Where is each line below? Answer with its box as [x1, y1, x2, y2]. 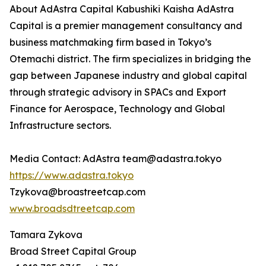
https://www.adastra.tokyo [9, 169, 134, 182]
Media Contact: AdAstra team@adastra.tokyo [9, 153, 221, 165]
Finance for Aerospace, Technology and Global [9, 103, 225, 115]
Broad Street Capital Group [9, 245, 137, 258]
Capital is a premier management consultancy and [9, 20, 242, 32]
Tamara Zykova [9, 229, 83, 241]
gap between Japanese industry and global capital [9, 69, 247, 82]
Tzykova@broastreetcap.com [9, 186, 145, 198]
